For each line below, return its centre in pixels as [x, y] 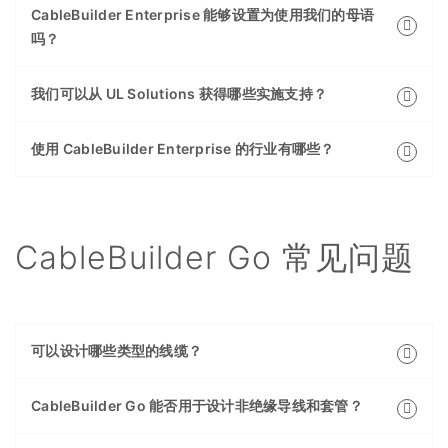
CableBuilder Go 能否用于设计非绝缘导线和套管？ [197, 406]
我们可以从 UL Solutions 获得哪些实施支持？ [179, 94]
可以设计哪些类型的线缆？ [116, 351]
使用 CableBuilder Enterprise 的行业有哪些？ [183, 149]
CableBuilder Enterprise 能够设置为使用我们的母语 [202, 15]
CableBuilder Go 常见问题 [214, 258]
